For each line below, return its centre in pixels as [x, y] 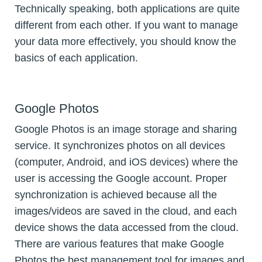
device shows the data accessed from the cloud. [127, 227]
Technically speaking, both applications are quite [127, 9]
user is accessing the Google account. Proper [121, 178]
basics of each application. [76, 58]
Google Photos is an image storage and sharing [126, 129]
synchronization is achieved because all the [116, 194]
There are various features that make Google [119, 244]
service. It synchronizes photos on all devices [120, 145]
